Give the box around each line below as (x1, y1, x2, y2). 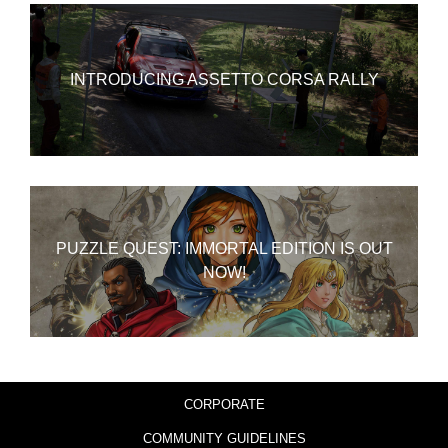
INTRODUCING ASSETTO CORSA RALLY (69, 70, 379, 88)
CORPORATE (183, 397, 265, 413)
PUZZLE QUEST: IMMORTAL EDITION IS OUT (55, 240, 393, 258)
